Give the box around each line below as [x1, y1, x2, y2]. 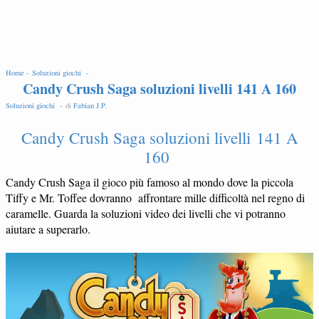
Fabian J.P [73, 100, 105, 110]
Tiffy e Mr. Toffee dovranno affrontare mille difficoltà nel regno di [6, 189, 305, 205]
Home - [6, 68, 32, 78]
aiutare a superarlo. [6, 221, 90, 236]
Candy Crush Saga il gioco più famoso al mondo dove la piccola [6, 174, 293, 189]
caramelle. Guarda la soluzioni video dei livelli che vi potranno [6, 205, 286, 221]
